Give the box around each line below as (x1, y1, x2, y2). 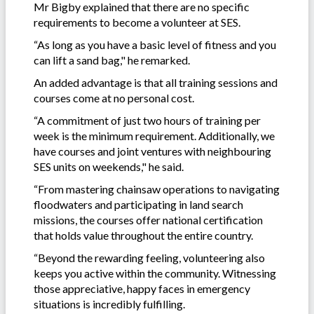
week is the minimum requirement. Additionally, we (34, 128, 275, 142)
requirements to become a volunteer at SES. (34, 15, 240, 29)
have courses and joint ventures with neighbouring (34, 144, 271, 158)
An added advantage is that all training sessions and (34, 75, 278, 89)
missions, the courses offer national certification (34, 212, 263, 226)
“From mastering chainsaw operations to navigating (34, 182, 280, 196)
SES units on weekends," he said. (34, 159, 184, 173)
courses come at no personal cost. (34, 90, 194, 104)
